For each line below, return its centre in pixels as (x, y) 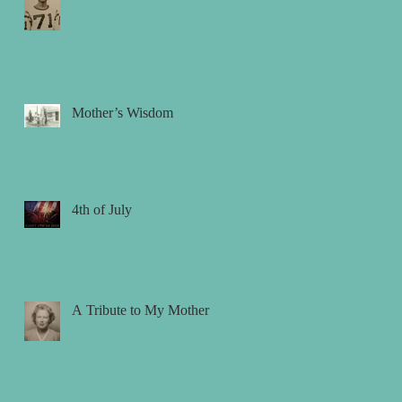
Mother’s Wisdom (122, 112)
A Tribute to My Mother (140, 310)
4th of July (102, 209)
